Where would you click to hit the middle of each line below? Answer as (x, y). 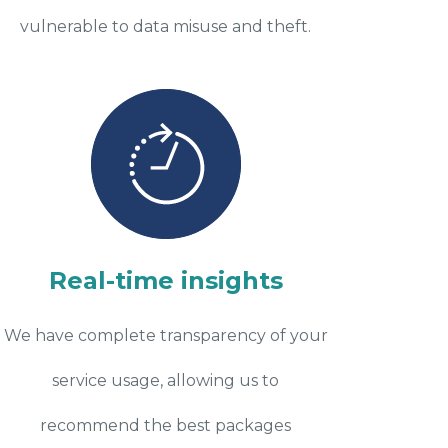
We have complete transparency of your (165, 335)
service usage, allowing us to (166, 380)
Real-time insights (165, 280)
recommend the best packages (166, 425)
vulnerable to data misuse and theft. (166, 26)
